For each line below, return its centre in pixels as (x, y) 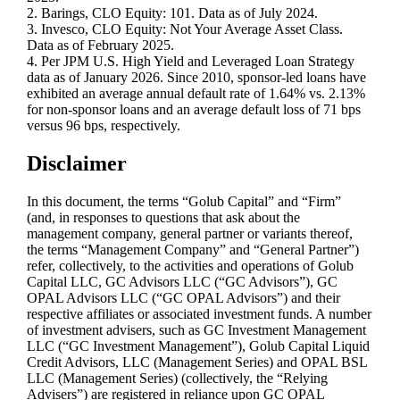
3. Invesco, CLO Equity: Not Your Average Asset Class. (185, 29)
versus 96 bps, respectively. (104, 126)
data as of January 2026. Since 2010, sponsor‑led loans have (197, 78)
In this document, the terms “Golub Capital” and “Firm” (184, 202)
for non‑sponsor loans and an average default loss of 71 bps (194, 110)
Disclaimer (77, 164)
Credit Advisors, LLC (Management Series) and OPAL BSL (197, 362)
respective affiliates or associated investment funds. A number (200, 314)
